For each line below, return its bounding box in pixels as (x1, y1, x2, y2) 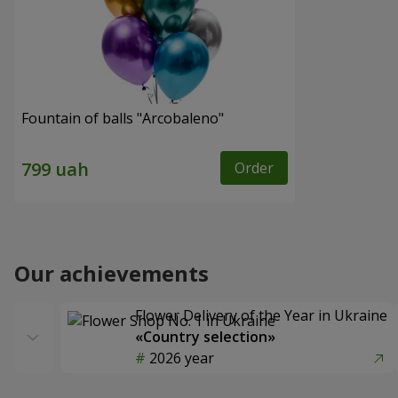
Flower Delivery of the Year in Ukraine (135, 306, 387, 326)
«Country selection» (135, 327, 275, 347)
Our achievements (14, 259, 209, 289)
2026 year (149, 348, 214, 369)
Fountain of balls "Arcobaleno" (21, 108, 224, 129)
